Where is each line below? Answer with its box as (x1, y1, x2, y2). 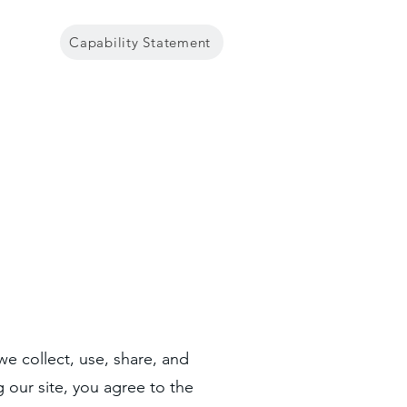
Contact (156, 110, 213, 127)
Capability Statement (69, 34, 211, 51)
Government (18, 110, 107, 127)
